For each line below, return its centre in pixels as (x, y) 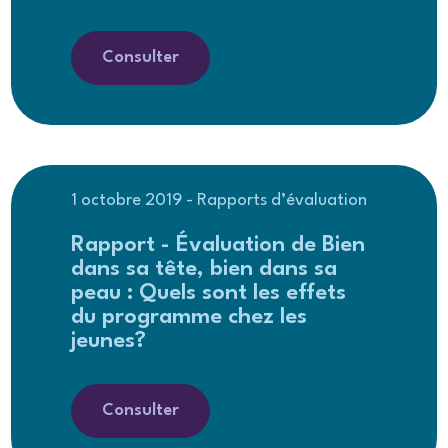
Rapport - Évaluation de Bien (218, 244)
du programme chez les (189, 316)
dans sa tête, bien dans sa (204, 268)
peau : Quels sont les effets (209, 292)
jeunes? (109, 340)
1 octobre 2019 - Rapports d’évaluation (219, 200)
